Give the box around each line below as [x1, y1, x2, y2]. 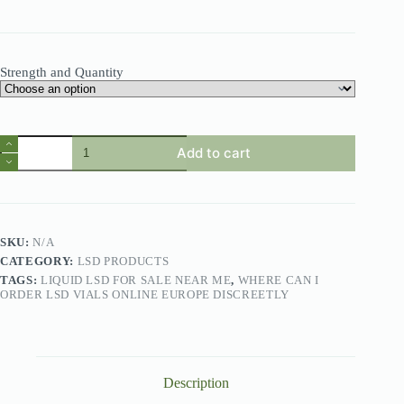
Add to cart [177, 144, 252, 162]
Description [162, 375, 229, 391]
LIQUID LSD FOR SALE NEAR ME [40, 272, 232, 287]
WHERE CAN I [237, 272, 319, 287]
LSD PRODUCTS [77, 253, 170, 268]
